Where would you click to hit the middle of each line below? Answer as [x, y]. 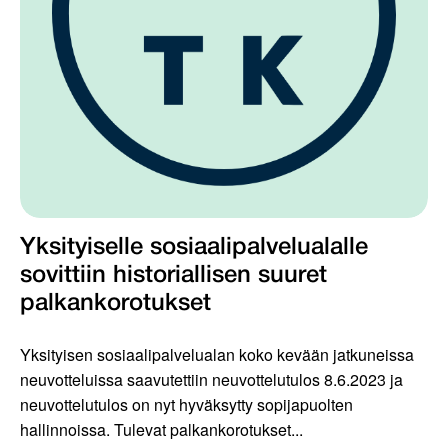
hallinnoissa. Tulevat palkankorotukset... [161, 430]
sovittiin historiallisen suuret [173, 276]
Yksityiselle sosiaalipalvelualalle [194, 248]
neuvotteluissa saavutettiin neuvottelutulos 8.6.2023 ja [211, 380]
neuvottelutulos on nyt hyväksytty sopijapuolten [186, 405]
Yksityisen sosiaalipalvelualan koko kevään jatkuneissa [217, 355]
